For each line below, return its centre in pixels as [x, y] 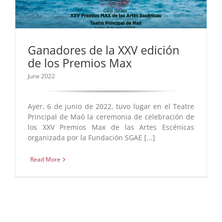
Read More [45, 160]
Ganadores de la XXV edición [104, 50]
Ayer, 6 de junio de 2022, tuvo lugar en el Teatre [111, 107]
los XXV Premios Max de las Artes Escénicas [111, 127]
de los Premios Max [80, 63]
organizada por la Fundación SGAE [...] [91, 138]
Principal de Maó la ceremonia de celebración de [111, 117]
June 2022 [41, 76]
